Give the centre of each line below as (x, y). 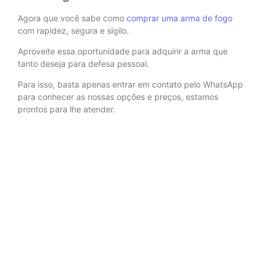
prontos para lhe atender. (67, 109)
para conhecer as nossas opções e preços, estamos (118, 97)
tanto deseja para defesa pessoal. (83, 63)
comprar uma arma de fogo (180, 18)
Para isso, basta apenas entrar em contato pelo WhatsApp (130, 85)
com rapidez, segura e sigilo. (73, 30)
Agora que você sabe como (72, 18)
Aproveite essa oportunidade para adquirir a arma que (123, 51)
